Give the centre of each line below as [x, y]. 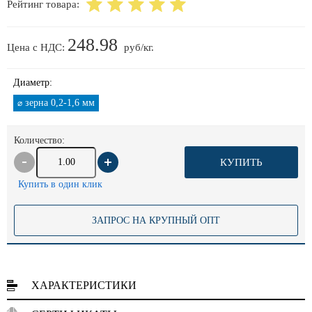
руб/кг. [139, 47]
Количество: [39, 140]
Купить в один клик [60, 184]
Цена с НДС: [37, 47]
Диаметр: [33, 83]
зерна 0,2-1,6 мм [58, 103]
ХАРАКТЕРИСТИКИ [84, 285]
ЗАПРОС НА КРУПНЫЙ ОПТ [156, 220]
